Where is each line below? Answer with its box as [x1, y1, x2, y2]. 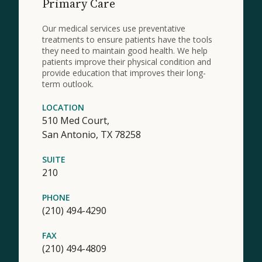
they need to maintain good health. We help [42, 44, 208, 56]
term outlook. [42, 78, 94, 89]
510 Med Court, [42, 113, 109, 127]
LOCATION [42, 101, 84, 113]
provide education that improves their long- [42, 67, 206, 78]
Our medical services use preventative [42, 22, 185, 34]
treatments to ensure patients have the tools [42, 33, 212, 45]
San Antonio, [42, 127, 101, 141]
